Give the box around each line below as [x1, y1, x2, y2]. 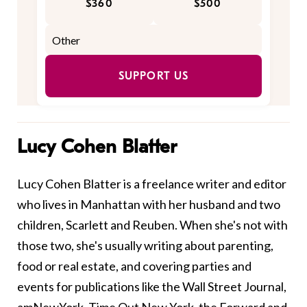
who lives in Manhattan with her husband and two [17, 197, 280, 212]
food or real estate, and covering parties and [17, 258, 251, 274]
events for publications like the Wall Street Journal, [17, 279, 286, 295]
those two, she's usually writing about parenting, [17, 238, 273, 254]
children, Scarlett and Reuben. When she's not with [17, 217, 288, 233]
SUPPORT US [118, 70, 189, 83]
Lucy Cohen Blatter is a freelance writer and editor [17, 176, 286, 192]
